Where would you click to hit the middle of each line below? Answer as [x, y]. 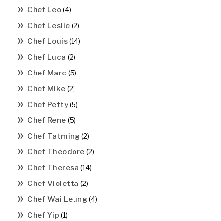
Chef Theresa [53, 168]
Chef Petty [48, 105]
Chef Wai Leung [57, 200]
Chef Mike [46, 89]
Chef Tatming [54, 136]
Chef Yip [43, 215]
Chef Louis [47, 42]
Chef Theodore [56, 152]
